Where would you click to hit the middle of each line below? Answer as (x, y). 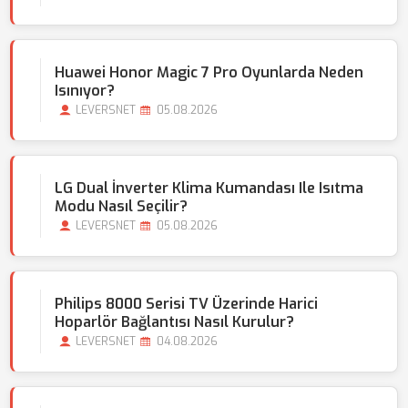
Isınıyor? (85, 91)
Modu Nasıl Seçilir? (121, 206)
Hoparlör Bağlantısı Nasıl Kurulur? (174, 322)
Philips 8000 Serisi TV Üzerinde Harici (186, 304)
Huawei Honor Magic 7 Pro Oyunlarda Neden (209, 72)
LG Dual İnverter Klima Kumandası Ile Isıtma (209, 188)
